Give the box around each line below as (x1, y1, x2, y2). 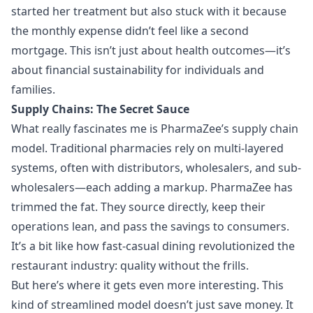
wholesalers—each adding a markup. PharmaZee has (11, 179, 293, 195)
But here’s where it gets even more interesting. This (11, 277, 284, 293)
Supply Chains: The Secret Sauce (11, 101, 189, 117)
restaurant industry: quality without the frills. (11, 257, 249, 273)
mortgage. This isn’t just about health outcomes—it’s (11, 42, 291, 58)
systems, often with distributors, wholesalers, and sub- (11, 159, 301, 175)
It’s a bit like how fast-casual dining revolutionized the (11, 238, 295, 254)
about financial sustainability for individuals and (11, 61, 264, 78)
